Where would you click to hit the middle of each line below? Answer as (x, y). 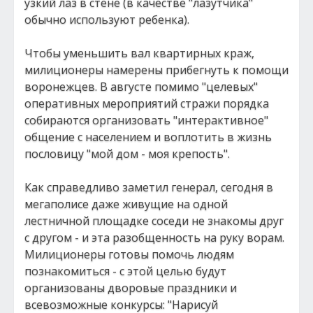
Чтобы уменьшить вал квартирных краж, (139, 53)
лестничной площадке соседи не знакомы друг (154, 221)
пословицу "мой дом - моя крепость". (127, 154)
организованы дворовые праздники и (131, 288)
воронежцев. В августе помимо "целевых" (141, 87)
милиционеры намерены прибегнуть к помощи (156, 70)
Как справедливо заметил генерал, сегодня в (149, 187)
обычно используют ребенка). (107, 20)
